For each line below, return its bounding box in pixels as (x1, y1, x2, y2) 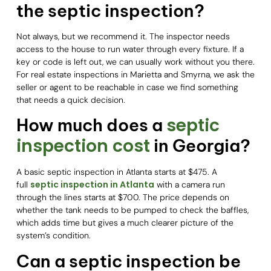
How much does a (16, 114, 166, 136)
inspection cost (16, 134, 150, 158)
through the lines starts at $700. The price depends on (16, 192, 229, 203)
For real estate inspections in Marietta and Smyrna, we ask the (16, 68, 255, 80)
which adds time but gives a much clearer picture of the (16, 217, 233, 229)
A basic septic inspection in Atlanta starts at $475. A (16, 166, 217, 178)
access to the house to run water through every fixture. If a (16, 43, 244, 54)
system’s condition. (16, 230, 91, 241)
